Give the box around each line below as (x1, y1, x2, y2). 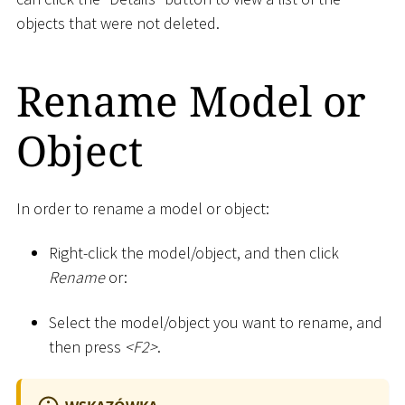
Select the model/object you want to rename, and (49, 311, 382, 333)
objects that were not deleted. (16, 13, 220, 33)
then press (49, 335, 125, 357)
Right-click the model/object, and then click (49, 242, 339, 263)
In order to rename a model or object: (16, 197, 269, 219)
